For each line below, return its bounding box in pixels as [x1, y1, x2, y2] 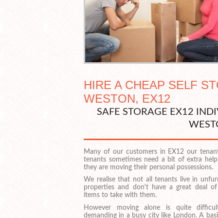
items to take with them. [84, 192, 157, 199]
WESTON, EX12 [84, 91, 170, 105]
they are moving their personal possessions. [84, 163, 213, 171]
